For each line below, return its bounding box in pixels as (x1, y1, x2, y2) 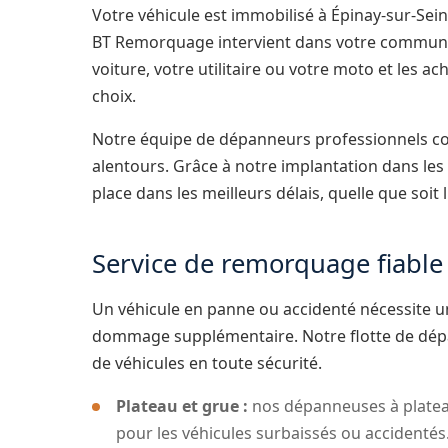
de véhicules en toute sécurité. (92, 351, 322, 374)
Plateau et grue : (116, 394, 248, 417)
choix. (92, 84, 136, 107)
